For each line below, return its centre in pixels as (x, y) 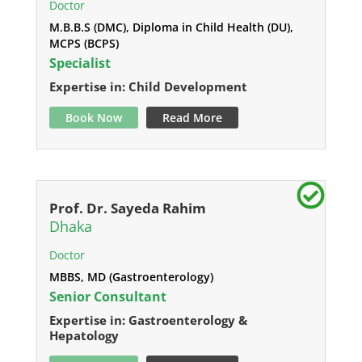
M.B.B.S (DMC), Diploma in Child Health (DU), (171, 27)
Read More (192, 118)
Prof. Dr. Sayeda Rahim (127, 208)
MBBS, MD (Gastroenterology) (131, 277)
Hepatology (84, 335)
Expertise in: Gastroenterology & (148, 320)
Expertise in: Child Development (148, 86)
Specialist (80, 63)
